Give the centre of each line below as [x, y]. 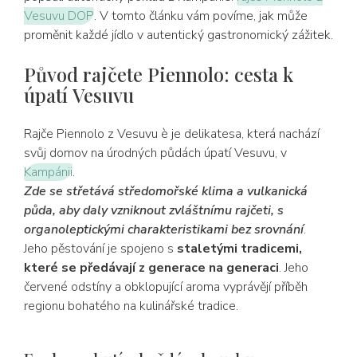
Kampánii [48, 172]
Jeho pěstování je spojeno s [100, 249]
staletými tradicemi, [239, 249]
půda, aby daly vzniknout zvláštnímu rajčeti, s [154, 210]
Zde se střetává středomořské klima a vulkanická [166, 191]
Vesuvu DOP [59, 16]
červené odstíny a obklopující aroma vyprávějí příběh [166, 287]
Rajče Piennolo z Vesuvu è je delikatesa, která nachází [172, 134]
